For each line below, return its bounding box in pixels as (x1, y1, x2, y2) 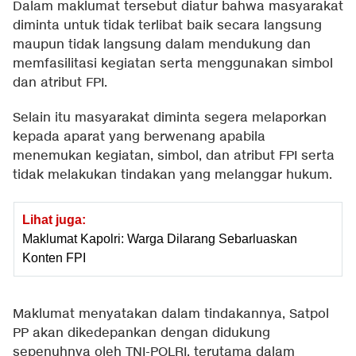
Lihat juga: (22, 213, 86, 227)
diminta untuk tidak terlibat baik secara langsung (13, 17, 322, 35)
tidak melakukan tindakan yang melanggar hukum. (13, 167, 332, 184)
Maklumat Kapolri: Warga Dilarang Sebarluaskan (22, 232, 297, 246)
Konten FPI (22, 251, 86, 265)
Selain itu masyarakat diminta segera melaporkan (13, 110, 327, 127)
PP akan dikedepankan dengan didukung (13, 325, 270, 342)
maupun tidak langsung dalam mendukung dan (13, 37, 311, 54)
